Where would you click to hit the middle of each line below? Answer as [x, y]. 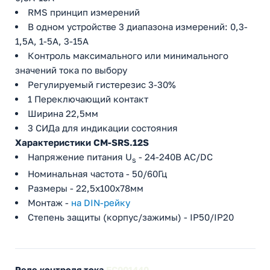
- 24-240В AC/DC [174, 157]
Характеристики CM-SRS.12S [82, 143]
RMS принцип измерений [84, 12]
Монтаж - [49, 203]
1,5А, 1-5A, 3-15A [52, 41]
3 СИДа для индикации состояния [103, 128]
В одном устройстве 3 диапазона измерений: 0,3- [138, 27]
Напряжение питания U [80, 157]
